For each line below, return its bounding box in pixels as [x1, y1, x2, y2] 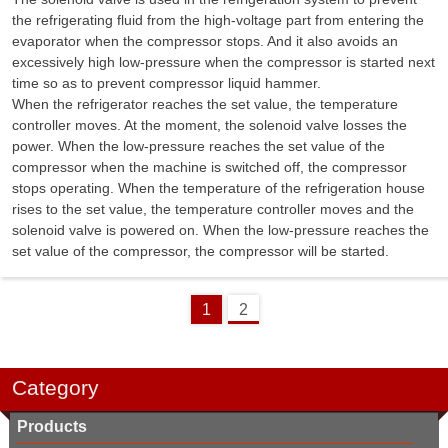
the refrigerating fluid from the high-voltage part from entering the [12, 11, 424, 28]
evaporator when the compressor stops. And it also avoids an [12, 32, 398, 49]
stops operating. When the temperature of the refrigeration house [12, 179, 425, 196]
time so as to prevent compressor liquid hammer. [12, 74, 321, 91]
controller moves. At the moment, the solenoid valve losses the [12, 116, 407, 133]
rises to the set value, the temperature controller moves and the [12, 200, 414, 217]
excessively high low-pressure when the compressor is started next [12, 53, 435, 70]
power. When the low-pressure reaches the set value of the [12, 137, 385, 154]
